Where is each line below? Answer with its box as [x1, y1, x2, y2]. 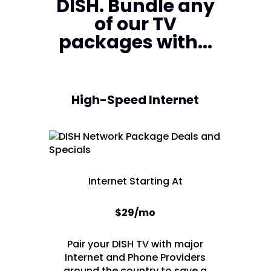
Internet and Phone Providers [65, 250, 206, 264]
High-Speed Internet [71, 91, 200, 108]
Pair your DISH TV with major [67, 237, 204, 251]
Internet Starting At [88, 174, 183, 188]
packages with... [58, 29, 212, 55]
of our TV [94, 11, 177, 37]
